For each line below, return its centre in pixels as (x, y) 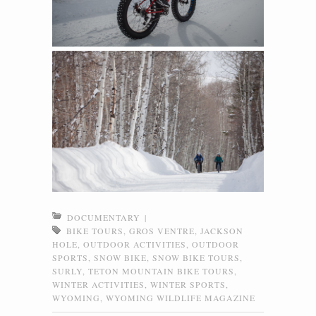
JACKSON (222, 230)
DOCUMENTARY (104, 217)
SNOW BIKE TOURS (196, 257)
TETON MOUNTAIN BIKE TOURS (161, 271)
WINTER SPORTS (188, 284)
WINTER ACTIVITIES (98, 284)
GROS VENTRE (162, 230)
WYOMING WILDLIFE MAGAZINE (181, 297)
